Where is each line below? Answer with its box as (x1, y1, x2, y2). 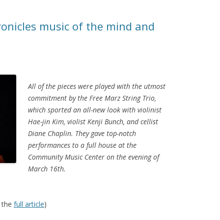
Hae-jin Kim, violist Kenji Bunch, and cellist (28, 117, 158, 127)
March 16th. (28, 164, 66, 174)
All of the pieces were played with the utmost (28, 82, 165, 91)
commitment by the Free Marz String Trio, (28, 93, 156, 103)
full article (14, 199, 44, 209)
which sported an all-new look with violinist (28, 105, 162, 115)
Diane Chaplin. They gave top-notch (28, 129, 136, 138)
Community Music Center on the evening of (28, 152, 159, 162)
